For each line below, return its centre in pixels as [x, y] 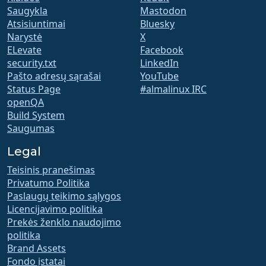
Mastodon [163, 11]
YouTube [159, 76]
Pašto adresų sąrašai [54, 76]
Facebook [162, 50]
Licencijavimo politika [55, 209]
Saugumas [31, 129]
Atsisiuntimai [36, 24]
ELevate [24, 50]
